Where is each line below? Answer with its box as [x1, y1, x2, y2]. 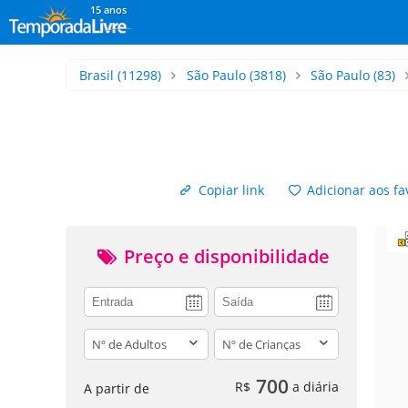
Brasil [79, 66, 114, 84]
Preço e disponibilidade [118, 244, 330, 269]
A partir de [84, 379, 149, 397]
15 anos [90, 3, 127, 16]
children [213, 329, 268, 347]
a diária [289, 377, 339, 395]
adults [84, 329, 125, 347]
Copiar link [194, 181, 264, 199]
